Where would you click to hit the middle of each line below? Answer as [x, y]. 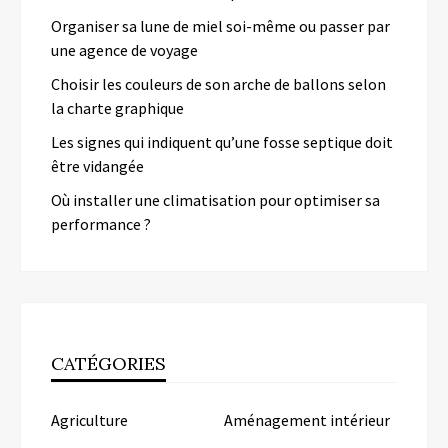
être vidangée [97, 165]
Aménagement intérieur [307, 419]
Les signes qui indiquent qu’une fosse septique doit [222, 141]
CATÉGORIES [108, 363]
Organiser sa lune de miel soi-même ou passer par [220, 25]
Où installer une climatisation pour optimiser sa [215, 199]
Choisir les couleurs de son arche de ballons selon [218, 83]
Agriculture [89, 419]
